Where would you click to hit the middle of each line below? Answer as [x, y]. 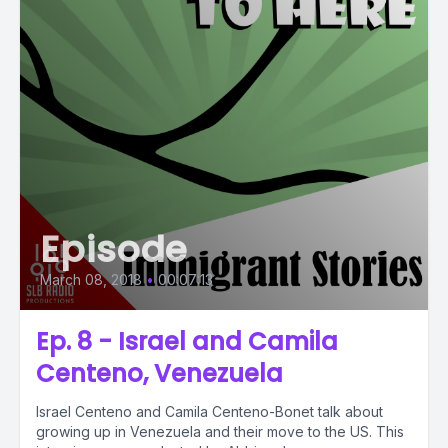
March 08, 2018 [91, 279]
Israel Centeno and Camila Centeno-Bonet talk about [209, 411]
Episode [114, 249]
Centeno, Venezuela [159, 373]
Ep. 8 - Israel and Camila [187, 341]
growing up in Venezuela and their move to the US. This [220, 431]
